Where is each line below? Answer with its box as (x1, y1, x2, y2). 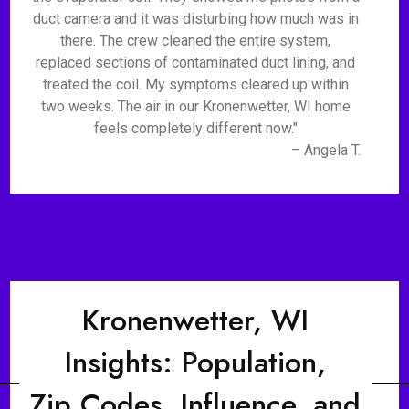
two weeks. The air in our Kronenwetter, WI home (40, 98, 351, 115)
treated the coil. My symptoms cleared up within (42, 76, 349, 93)
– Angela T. (290, 142, 361, 159)
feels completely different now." (93, 120, 298, 137)
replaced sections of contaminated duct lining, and (36, 54, 356, 71)
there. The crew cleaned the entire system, (60, 32, 331, 49)
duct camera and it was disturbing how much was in (32, 10, 359, 27)
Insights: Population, (65, 341, 327, 383)
